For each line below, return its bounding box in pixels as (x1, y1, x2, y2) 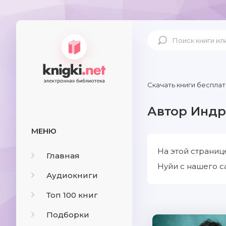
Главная (46, 151, 80, 160)
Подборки (46, 210, 89, 219)
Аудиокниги (46, 171, 98, 180)
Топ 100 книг (46, 190, 98, 200)
